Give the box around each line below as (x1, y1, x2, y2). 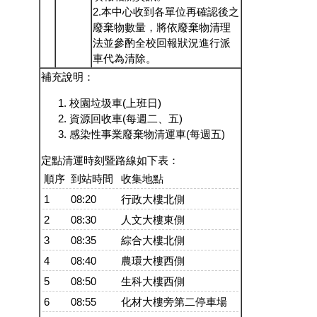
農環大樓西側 (121, 255, 185, 267)
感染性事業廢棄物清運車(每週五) (69, 128, 225, 141)
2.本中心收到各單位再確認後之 (93, 6, 239, 18)
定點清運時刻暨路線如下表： (41, 154, 179, 167)
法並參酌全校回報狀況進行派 (93, 37, 231, 50)
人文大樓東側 (121, 214, 185, 226)
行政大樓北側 (121, 193, 185, 206)
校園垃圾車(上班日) (69, 97, 161, 110)
